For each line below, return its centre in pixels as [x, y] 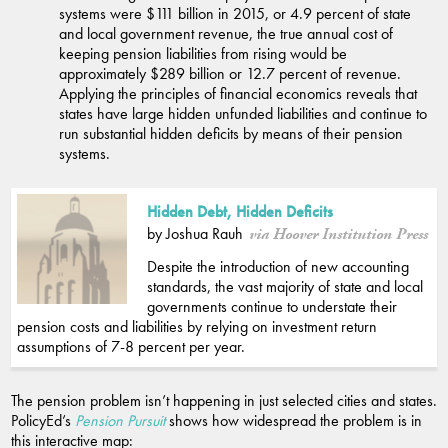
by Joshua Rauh [195, 233]
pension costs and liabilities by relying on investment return [197, 326]
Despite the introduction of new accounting [278, 266]
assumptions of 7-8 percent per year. [131, 346]
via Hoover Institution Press [338, 234]
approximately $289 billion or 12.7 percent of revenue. [230, 73]
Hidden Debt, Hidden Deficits [240, 211]
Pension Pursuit [120, 420]
